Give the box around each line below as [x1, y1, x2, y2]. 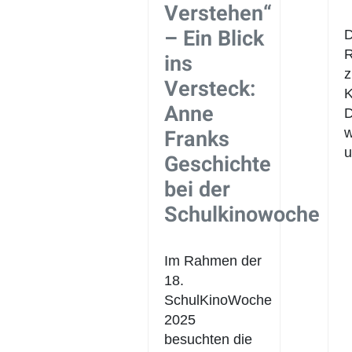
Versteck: [164, 73, 257, 104]
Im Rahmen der [164, 252, 262, 269]
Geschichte [164, 148, 272, 180]
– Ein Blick [164, 23, 265, 54]
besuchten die [164, 331, 253, 347]
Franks [164, 123, 230, 155]
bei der [164, 174, 231, 205]
